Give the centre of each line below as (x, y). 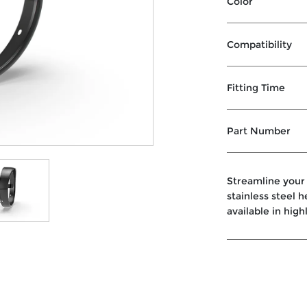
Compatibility (260, 45)
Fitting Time (256, 88)
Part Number (259, 131)
